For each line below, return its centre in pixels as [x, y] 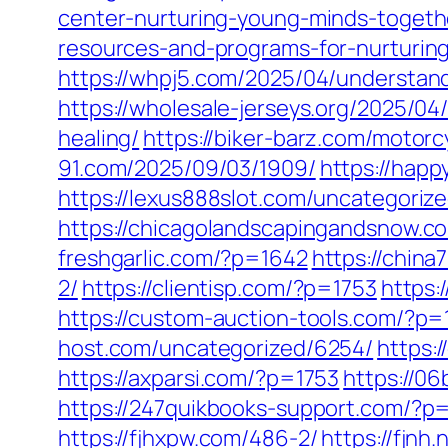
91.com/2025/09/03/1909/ [187, 168]
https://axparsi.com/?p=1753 [199, 378]
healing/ [99, 138]
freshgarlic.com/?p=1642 [183, 258]
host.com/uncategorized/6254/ [216, 348]
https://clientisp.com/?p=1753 [229, 288]
